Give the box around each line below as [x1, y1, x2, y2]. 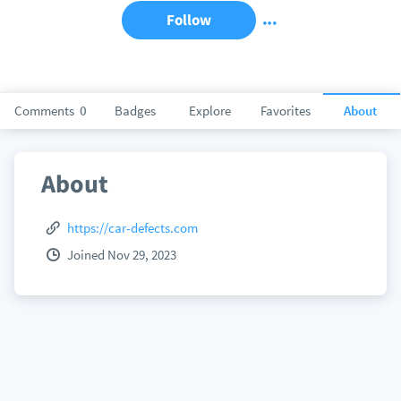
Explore [189, 102, 231, 119]
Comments [13, 102, 77, 119]
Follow [166, 10, 211, 30]
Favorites [260, 102, 311, 119]
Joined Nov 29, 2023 [67, 246, 177, 263]
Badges [114, 102, 156, 119]
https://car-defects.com [67, 219, 199, 236]
